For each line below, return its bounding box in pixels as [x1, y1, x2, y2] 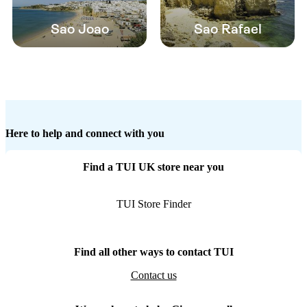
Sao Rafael [193, 21, 262, 38]
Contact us [130, 269, 177, 282]
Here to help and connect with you [5, 127, 164, 140]
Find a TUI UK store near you [83, 161, 224, 173]
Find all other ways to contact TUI [73, 246, 234, 258]
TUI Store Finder [116, 198, 191, 210]
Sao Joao [50, 21, 109, 38]
